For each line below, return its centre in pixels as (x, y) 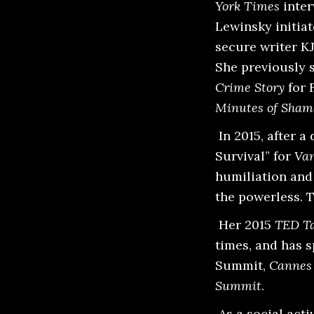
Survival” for (255, 156)
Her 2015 (245, 224)
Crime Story (250, 87)
